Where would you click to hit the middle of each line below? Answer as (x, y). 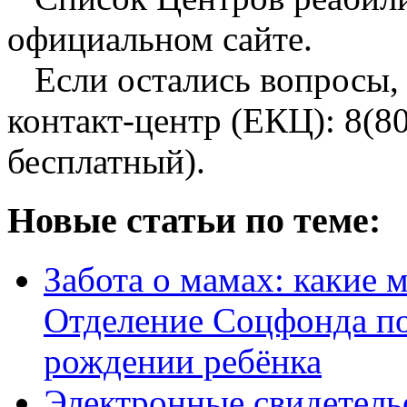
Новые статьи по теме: (194, 221)
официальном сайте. (160, 39)
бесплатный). (106, 162)
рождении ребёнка (183, 361)
